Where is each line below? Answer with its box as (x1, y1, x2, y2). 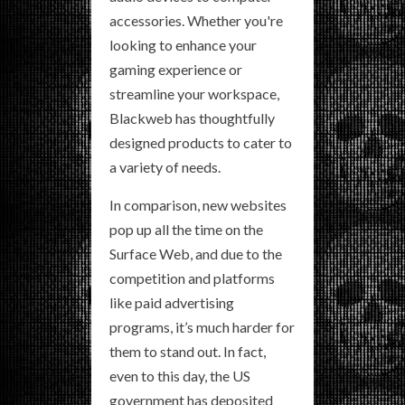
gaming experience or (109, 61, 242, 79)
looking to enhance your (109, 36, 257, 54)
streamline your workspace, (109, 85, 279, 103)
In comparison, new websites (109, 196, 287, 214)
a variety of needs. (109, 158, 221, 176)
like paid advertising (109, 294, 234, 312)
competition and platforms (109, 269, 275, 287)
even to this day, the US (109, 367, 250, 385)
